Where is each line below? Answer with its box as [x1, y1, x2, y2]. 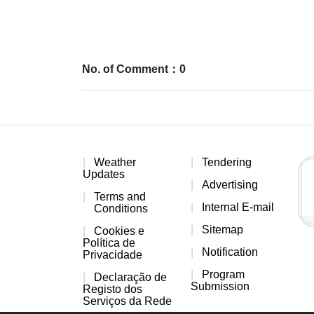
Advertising [201, 178, 258, 191]
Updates [83, 168, 125, 180]
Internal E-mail [201, 200, 274, 213]
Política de [83, 236, 135, 249]
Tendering [201, 156, 252, 168]
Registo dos [83, 282, 142, 295]
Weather [94, 156, 136, 168]
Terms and [94, 190, 146, 203]
